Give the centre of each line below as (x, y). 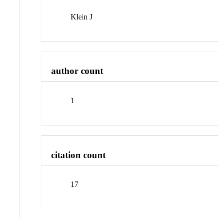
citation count (79, 155)
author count (77, 71)
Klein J (82, 17)
